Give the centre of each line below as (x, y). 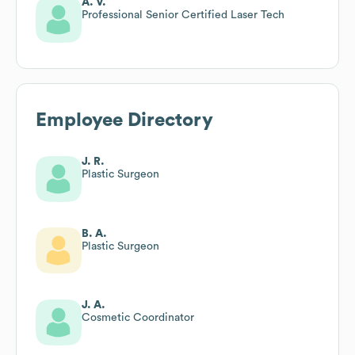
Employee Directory (124, 120)
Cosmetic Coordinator (138, 317)
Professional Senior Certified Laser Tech (183, 15)
